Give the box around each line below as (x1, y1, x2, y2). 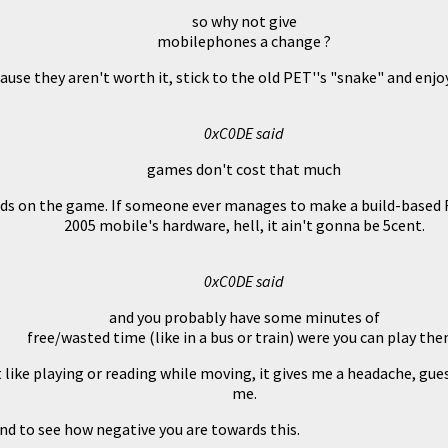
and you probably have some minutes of (108, 306, 380, 327)
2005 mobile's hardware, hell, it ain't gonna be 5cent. (63, 214, 425, 235)
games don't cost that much (147, 158, 341, 179)
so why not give (191, 10, 297, 31)
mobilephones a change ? (157, 30, 331, 51)
